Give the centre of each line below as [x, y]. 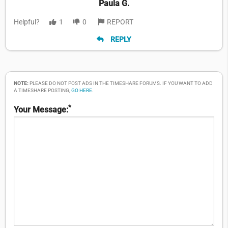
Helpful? [27, 22]
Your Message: [41, 110]
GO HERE [82, 91]
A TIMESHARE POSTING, [42, 91]
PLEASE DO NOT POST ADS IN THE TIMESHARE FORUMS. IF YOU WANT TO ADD [121, 83]
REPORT [120, 22]
